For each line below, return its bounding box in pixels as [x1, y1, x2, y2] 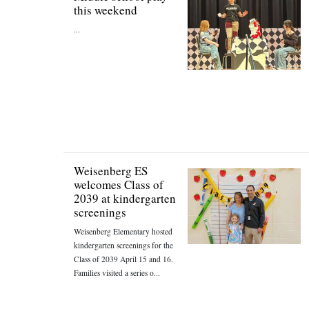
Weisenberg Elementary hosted [74, 226, 172, 237]
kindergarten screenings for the [74, 240, 173, 250]
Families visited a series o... [74, 268, 160, 278]
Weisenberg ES [74, 163, 148, 179]
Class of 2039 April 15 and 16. [74, 254, 173, 264]
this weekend [74, 2, 137, 18]
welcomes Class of [74, 177, 163, 192]
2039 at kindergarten [74, 190, 176, 206]
